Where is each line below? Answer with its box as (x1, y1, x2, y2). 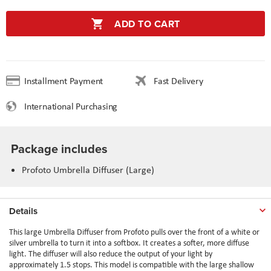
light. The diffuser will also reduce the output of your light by (9, 247, 212, 259)
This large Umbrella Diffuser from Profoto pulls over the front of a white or (9, 226, 260, 237)
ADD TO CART (114, 16, 180, 31)
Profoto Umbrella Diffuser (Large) (22, 163, 154, 176)
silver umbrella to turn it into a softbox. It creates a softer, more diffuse (9, 237, 249, 248)
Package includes (11, 139, 108, 157)
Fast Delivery (154, 74, 203, 87)
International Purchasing (24, 99, 128, 113)
